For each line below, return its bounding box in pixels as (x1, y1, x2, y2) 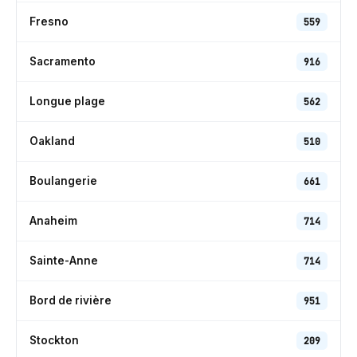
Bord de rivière (29, 294, 112, 307)
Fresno (29, 15, 69, 28)
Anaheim (29, 214, 77, 227)
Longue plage (29, 95, 105, 108)
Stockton (29, 334, 79, 347)
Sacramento (29, 55, 96, 68)
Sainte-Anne (29, 254, 98, 267)
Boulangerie (29, 175, 97, 187)
